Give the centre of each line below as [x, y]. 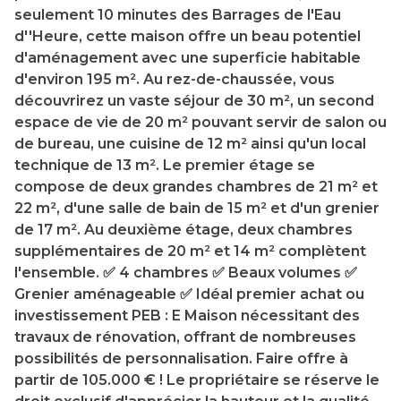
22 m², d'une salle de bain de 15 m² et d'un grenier [197, 209]
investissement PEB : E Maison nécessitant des [187, 316]
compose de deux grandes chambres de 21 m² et [196, 187]
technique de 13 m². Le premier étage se [165, 166]
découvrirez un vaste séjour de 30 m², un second [194, 101]
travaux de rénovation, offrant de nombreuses [185, 337]
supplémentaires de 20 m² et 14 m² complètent [190, 252]
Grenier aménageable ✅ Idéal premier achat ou [189, 294]
